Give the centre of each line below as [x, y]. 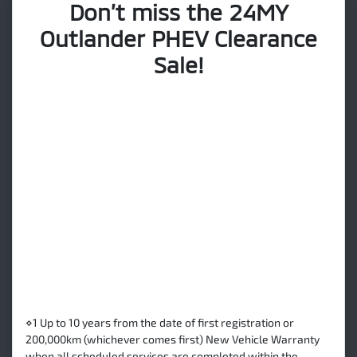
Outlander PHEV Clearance [178, 38]
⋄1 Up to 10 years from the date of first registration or [160, 322]
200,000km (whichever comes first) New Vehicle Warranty [173, 339]
